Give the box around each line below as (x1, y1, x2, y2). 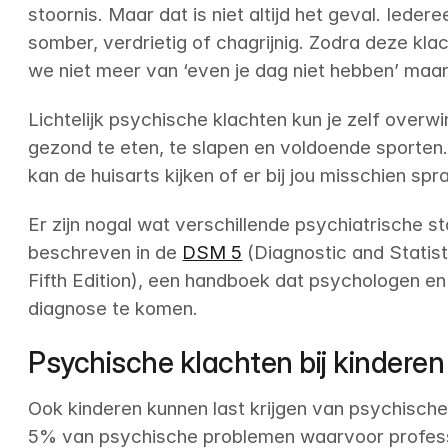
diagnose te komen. (28, 297, 199, 321)
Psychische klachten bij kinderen (28, 344, 445, 380)
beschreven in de (28, 241, 183, 265)
